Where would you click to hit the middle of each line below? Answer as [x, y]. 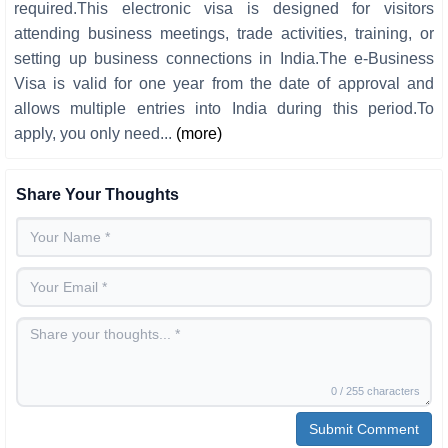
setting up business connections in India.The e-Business [224, 59]
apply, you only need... [95, 134]
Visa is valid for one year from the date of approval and [224, 84]
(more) [199, 134]
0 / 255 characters [375, 391]
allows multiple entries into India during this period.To [224, 109]
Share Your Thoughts [97, 195]
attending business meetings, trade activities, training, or [224, 34]
